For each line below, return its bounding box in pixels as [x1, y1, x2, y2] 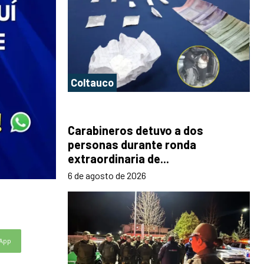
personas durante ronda [68, 137, 196, 152]
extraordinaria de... [68, 151, 169, 166]
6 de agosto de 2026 [68, 170, 146, 181]
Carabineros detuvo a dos [68, 123, 203, 138]
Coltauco [71, 76, 114, 90]
